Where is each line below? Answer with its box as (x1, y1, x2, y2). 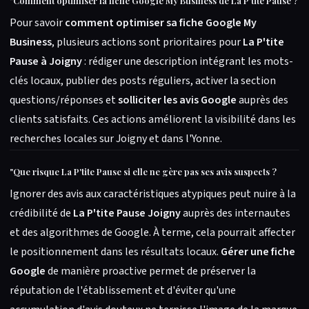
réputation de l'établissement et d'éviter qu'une (10, 283, 236, 298)
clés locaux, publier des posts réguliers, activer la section (10, 73, 276, 88)
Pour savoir (10, 15, 65, 30)
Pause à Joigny (10, 54, 82, 69)
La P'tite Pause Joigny (73, 206, 181, 221)
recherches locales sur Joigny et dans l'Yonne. (10, 131, 222, 146)
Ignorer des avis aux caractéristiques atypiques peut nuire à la (10, 186, 296, 201)
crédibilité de (10, 206, 73, 221)
